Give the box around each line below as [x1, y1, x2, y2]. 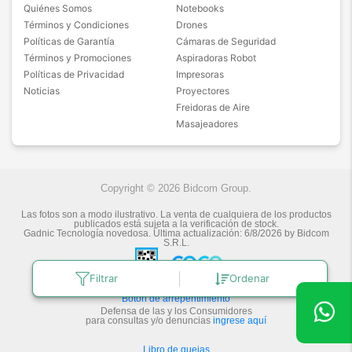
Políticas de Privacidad [24, 68, 124, 80]
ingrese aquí [213, 314, 266, 326]
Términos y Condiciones [24, 18, 129, 31]
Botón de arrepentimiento [122, 292, 230, 304]
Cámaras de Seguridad [176, 35, 276, 47]
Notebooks [176, 2, 224, 14]
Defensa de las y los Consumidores [100, 305, 252, 317]
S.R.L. [163, 236, 189, 248]
